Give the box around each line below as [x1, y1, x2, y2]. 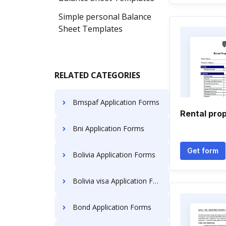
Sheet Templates [59, 23, 123, 34]
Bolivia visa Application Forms [73, 176, 153, 186]
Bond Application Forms [73, 202, 151, 212]
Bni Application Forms [73, 124, 144, 133]
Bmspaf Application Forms [73, 97, 159, 107]
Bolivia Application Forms [73, 150, 155, 159]
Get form [187, 146, 218, 155]
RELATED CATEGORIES [54, 70, 140, 81]
